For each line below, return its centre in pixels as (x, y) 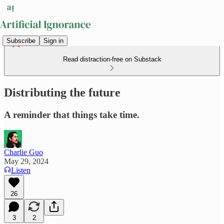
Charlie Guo (23, 152)
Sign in (53, 40)
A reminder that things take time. (72, 114)
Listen (21, 170)
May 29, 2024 (26, 161)
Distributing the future (62, 92)
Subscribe (21, 40)
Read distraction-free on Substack (112, 59)
